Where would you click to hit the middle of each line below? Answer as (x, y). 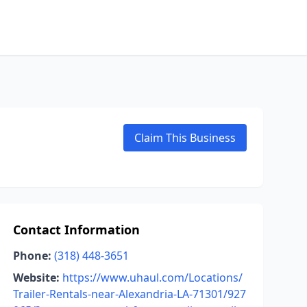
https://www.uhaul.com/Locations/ (152, 278)
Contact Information (76, 230)
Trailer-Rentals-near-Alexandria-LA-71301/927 (129, 294)
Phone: (32, 256)
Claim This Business (185, 138)
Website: (36, 278)
